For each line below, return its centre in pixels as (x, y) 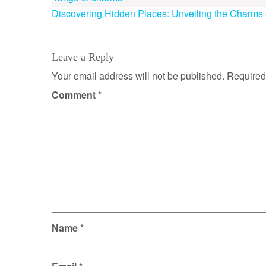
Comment (75, 95)
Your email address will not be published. (138, 76)
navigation (92, 36)
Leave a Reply (83, 57)
